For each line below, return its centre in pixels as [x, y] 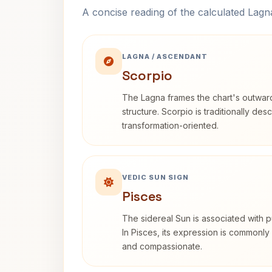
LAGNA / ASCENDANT [165, 56]
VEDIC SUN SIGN [155, 177]
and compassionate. [162, 246]
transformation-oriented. [170, 125]
